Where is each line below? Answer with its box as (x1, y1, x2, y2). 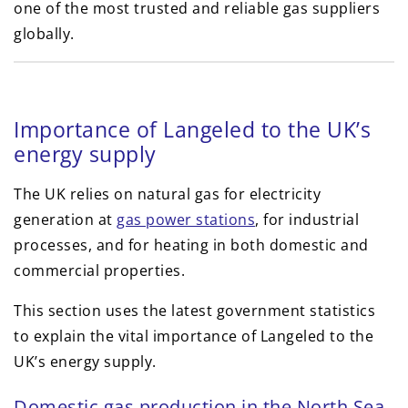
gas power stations (117, 209, 255, 230)
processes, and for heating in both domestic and (14, 235, 369, 256)
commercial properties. (14, 260, 185, 281)
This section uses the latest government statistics (14, 301, 375, 321)
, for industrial (255, 209, 359, 230)
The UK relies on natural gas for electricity (14, 184, 321, 205)
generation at (14, 209, 117, 230)
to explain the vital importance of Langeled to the (14, 326, 373, 347)
